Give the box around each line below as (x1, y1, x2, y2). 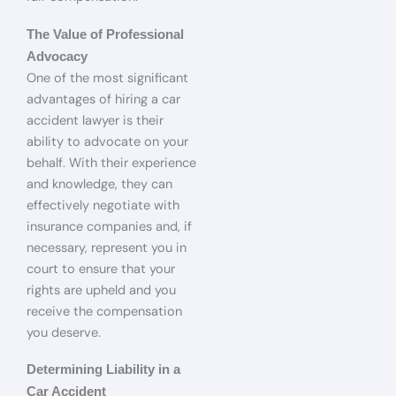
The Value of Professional (27, 27, 184, 42)
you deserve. (27, 324, 101, 341)
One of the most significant (27, 69, 188, 87)
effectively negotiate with (27, 196, 179, 214)
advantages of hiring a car (27, 90, 180, 108)
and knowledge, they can (27, 175, 172, 193)
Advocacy (27, 49, 88, 64)
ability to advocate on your (27, 133, 188, 150)
